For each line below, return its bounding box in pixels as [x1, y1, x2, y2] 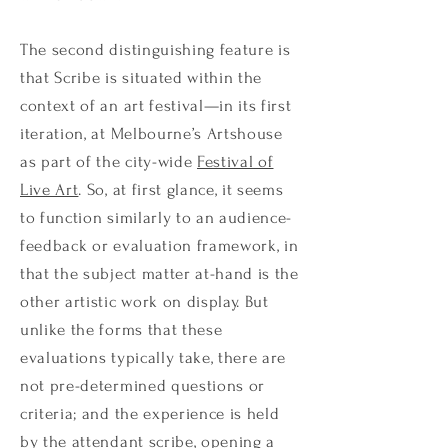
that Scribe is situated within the [20, 68, 263, 87]
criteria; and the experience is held [20, 404, 280, 423]
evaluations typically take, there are [20, 348, 287, 367]
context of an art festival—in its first [20, 96, 292, 115]
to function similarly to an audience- [20, 208, 293, 227]
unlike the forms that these [20, 320, 223, 339]
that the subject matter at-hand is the [20, 264, 299, 283]
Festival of [197, 152, 274, 171]
